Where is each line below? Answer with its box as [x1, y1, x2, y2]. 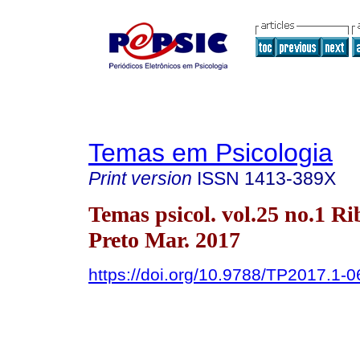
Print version [88, 168, 192, 189]
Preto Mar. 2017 [88, 227, 240, 252]
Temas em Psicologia [88, 138, 333, 167]
